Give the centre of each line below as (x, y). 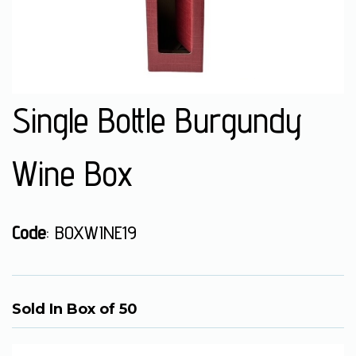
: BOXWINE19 (91, 233)
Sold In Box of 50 (75, 310)
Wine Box (72, 174)
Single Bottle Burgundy (157, 120)
